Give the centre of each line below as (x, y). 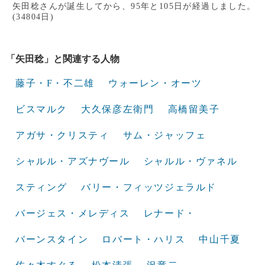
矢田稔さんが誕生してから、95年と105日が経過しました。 (134, 6)
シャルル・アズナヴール (73, 161)
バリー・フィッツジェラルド (149, 187)
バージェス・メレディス (73, 213)
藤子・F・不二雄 (55, 83)
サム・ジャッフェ (164, 135)
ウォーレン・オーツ (155, 83)
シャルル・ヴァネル (190, 161)
